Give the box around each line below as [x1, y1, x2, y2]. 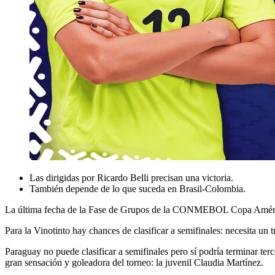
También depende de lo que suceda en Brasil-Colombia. [29, 184, 246, 195]
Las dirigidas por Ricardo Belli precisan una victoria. [29, 172, 233, 184]
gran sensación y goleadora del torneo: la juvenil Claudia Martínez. [5, 257, 263, 268]
